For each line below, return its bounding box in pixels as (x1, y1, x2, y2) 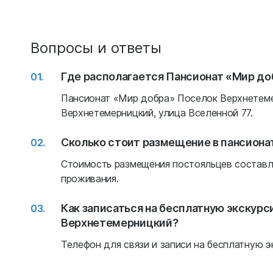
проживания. (61, 172, 119, 185)
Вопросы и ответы (30, 37, 161, 57)
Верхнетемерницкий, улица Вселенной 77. (61, 106, 253, 119)
